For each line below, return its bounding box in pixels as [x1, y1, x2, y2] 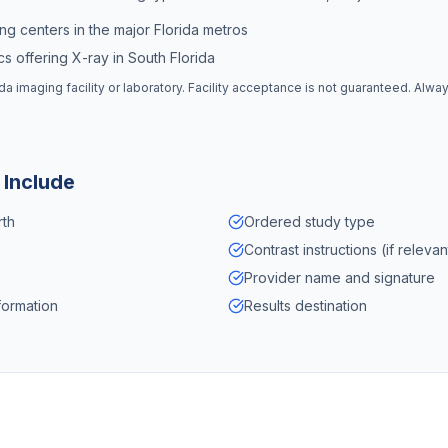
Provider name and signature [244, 269, 435, 286]
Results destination [244, 297, 367, 314]
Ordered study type [244, 213, 375, 230]
